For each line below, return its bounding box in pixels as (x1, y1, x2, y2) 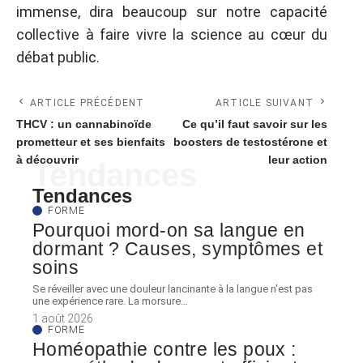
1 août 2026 (32, 312, 93, 325)
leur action (268, 154, 327, 166)
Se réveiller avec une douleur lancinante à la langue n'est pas (32, 283, 313, 295)
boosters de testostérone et (173, 136, 327, 148)
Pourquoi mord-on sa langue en (32, 220, 305, 241)
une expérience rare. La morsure (32, 295, 181, 307)
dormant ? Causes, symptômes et (32, 238, 322, 259)
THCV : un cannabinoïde (16, 118, 152, 130)
